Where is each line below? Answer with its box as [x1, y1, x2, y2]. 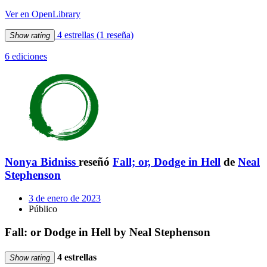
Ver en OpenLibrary [5, 8, 80, 19]
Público [29, 204, 57, 215]
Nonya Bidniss [5, 156, 76, 169]
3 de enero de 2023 [29, 193, 101, 204]
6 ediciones [5, 51, 47, 61]
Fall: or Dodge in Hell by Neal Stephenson [5, 225, 210, 238]
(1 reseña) [97, 29, 133, 40]
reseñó [79, 156, 113, 169]
